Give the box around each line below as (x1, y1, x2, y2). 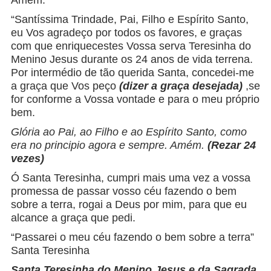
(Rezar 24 (207, 139, 256, 152)
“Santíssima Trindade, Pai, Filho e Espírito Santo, (10, 13, 249, 26)
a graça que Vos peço (10, 80, 119, 93)
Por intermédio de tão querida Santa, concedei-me (10, 67, 254, 79)
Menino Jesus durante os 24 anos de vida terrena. (10, 53, 253, 66)
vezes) (10, 152, 44, 165)
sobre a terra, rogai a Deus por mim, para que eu (10, 198, 247, 211)
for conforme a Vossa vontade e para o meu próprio (10, 93, 260, 106)
